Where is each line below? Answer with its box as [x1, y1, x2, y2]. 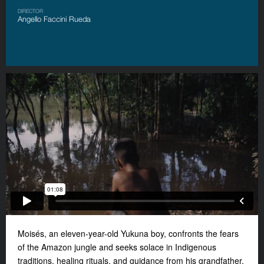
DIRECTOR [18, 8, 43, 14]
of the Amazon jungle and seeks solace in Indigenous [18, 240, 216, 253]
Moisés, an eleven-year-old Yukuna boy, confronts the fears [18, 227, 239, 239]
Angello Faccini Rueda [18, 14, 91, 24]
